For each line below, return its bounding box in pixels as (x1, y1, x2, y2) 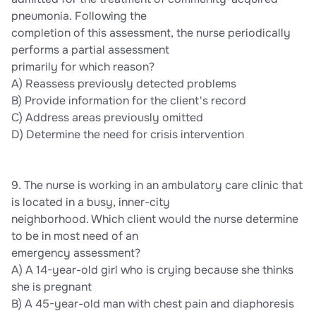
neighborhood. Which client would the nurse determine (11, 212, 298, 227)
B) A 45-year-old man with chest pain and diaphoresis (11, 296, 294, 312)
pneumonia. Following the (11, 8, 147, 24)
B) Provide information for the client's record (11, 93, 246, 109)
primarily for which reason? (11, 59, 154, 75)
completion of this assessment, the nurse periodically (11, 25, 291, 41)
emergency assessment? (11, 245, 140, 261)
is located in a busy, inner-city (11, 195, 170, 210)
